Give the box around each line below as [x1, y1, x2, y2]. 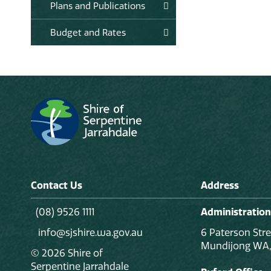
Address [200, 178, 239, 191]
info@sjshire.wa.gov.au [36, 226, 143, 238]
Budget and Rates [50, 26, 126, 38]
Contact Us [31, 178, 82, 191]
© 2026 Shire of [31, 246, 103, 259]
